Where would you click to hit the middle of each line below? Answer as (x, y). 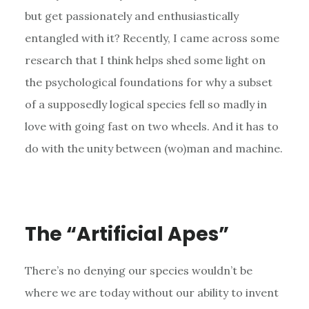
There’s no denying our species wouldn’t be (138, 270)
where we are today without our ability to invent (151, 292)
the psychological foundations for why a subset (148, 82)
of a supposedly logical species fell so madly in (146, 104)
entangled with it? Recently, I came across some (152, 38)
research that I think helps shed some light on (145, 60)
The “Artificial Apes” (127, 234)
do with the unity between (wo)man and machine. (153, 148)
